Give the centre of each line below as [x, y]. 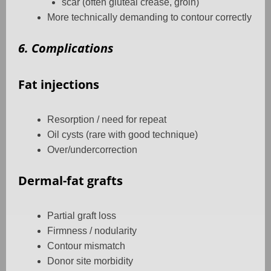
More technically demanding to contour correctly [149, 18]
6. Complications [66, 48]
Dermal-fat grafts [70, 181]
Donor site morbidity [90, 261]
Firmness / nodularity [92, 231]
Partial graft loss [82, 216]
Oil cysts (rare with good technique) [122, 135]
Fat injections [59, 85]
